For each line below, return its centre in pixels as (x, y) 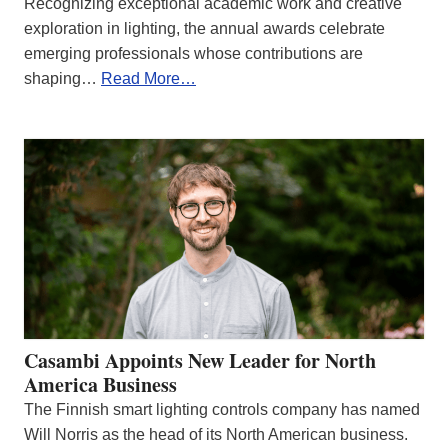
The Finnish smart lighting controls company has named (222, 409)
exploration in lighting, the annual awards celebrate (204, 28)
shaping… (62, 78)
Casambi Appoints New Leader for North (200, 360)
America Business (100, 384)
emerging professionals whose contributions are (193, 53)
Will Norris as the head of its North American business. (216, 434)
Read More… (148, 78)
